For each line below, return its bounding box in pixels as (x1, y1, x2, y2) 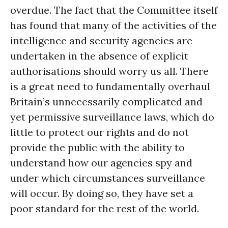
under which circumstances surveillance (10, 172, 205, 184)
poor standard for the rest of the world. (10, 202, 199, 215)
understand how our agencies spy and (10, 156, 192, 169)
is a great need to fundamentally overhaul (10, 80, 210, 93)
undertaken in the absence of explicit (10, 49, 188, 62)
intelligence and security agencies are (10, 34, 192, 47)
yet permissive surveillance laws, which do (10, 110, 214, 123)
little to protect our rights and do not (10, 126, 189, 138)
